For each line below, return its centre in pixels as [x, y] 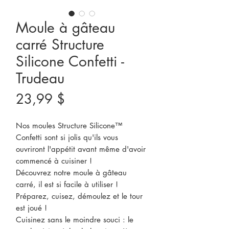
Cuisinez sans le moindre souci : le [75, 220]
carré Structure [60, 44]
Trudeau [40, 78]
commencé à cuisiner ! [54, 161]
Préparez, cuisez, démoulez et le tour [79, 196]
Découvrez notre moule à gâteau [71, 173]
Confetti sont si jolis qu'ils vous [67, 137]
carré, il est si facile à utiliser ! [67, 184]
